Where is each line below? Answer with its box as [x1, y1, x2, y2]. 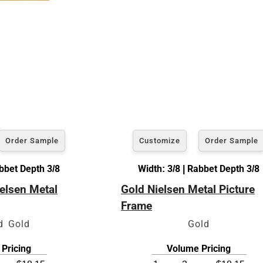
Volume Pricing [167, 242, 231, 254]
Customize [139, 136, 180, 145]
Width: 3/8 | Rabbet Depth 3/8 [138, 163, 259, 174]
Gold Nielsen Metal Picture [121, 182, 255, 196]
